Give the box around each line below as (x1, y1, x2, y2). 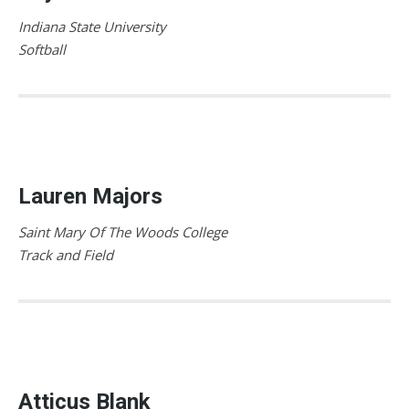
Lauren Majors (18, 183, 163, 209)
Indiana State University (18, 16, 166, 36)
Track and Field (18, 245, 113, 264)
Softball (18, 39, 66, 58)
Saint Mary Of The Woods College (18, 222, 227, 241)
